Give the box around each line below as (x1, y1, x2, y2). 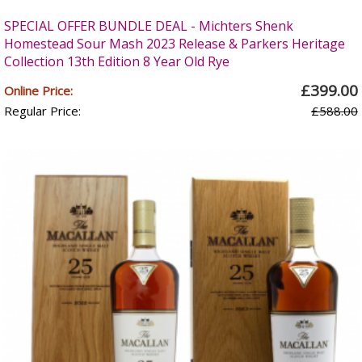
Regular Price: (4, 103, 81, 119)
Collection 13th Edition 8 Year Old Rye (4, 53, 229, 70)
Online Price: (4, 82, 73, 99)
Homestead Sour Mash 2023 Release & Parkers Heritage (4, 35, 345, 53)
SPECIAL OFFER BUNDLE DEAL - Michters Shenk (4, 17, 293, 35)
